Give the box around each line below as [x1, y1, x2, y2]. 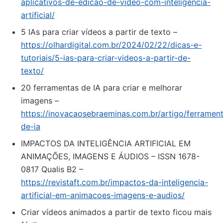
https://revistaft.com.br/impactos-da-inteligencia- [21, 177, 208, 187]
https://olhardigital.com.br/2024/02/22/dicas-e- [21, 40, 202, 50]
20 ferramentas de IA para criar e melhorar [21, 83, 182, 93]
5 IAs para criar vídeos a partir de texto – [21, 27, 177, 37]
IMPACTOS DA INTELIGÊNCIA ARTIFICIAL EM [21, 138, 191, 148]
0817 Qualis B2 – [21, 164, 83, 174]
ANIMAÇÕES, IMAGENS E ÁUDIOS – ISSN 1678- [21, 151, 200, 161]
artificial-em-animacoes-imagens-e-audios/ [21, 190, 185, 200]
